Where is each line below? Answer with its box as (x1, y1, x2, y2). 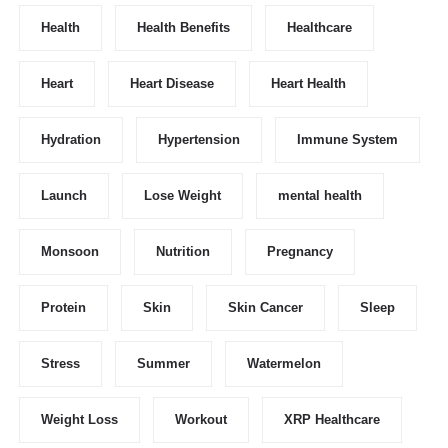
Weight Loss (41, 412, 118, 428)
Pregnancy (267, 244, 333, 260)
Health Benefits (137, 20, 230, 36)
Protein (41, 300, 86, 316)
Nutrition (156, 244, 210, 260)
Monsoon (41, 244, 99, 260)
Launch (41, 188, 87, 204)
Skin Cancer (228, 300, 303, 316)
